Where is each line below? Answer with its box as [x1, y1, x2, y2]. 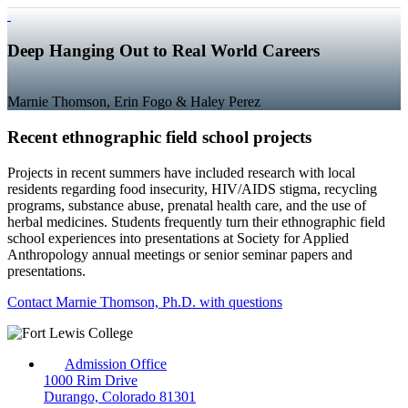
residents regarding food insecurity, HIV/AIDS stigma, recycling [7, 180, 377, 197]
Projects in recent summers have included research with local [7, 164, 355, 180]
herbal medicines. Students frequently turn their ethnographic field [7, 213, 385, 229]
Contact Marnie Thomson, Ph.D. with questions [7, 293, 282, 310]
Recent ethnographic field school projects [7, 127, 311, 148]
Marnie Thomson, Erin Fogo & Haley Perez [7, 94, 260, 110]
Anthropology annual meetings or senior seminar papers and [7, 246, 352, 262]
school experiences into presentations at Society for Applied [7, 229, 349, 246]
